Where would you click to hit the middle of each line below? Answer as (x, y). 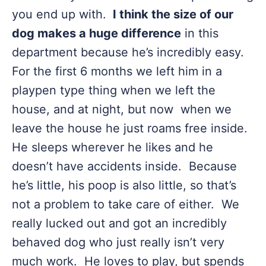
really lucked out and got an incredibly (119, 223)
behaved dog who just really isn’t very (118, 242)
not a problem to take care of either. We (126, 204)
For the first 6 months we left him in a (117, 71)
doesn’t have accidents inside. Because (124, 166)
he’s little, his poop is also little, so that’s (124, 185)
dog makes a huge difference (96, 33)
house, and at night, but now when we (122, 109)
